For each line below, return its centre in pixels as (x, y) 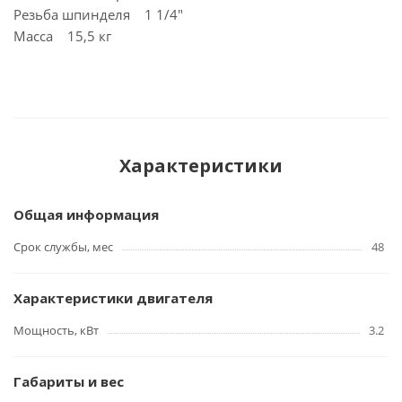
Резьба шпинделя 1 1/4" (98, 14)
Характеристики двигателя (113, 298)
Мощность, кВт (56, 330)
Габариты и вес (69, 381)
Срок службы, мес (63, 247)
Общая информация (86, 214)
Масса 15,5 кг (62, 36)
